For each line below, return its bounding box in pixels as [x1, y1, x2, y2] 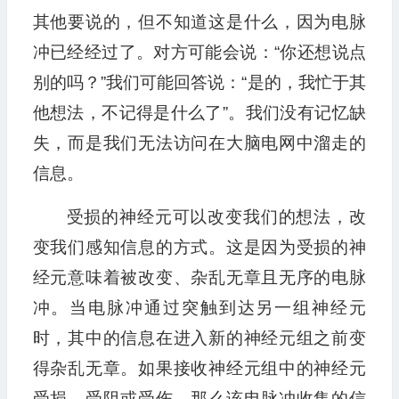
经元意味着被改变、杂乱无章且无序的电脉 [32, 268, 366, 288]
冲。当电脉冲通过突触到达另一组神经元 [32, 298, 366, 318]
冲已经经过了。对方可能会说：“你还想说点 [32, 43, 366, 62]
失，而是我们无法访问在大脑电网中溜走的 [32, 134, 366, 153]
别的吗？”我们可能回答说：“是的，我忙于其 [32, 73, 366, 93]
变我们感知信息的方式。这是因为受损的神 [32, 238, 366, 257]
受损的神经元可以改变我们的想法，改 [66, 208, 366, 227]
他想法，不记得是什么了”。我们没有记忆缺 [32, 103, 366, 123]
